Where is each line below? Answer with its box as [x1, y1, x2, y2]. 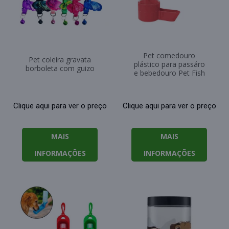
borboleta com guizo [25, 63, 95, 74]
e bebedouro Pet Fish [133, 68, 205, 78]
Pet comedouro [143, 51, 195, 61]
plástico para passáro [133, 59, 205, 70]
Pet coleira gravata [29, 55, 91, 65]
